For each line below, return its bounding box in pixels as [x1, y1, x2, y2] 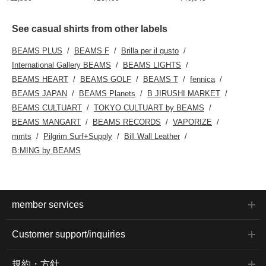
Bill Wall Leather [124, 131, 180, 141]
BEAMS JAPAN [12, 88, 67, 98]
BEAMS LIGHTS [123, 60, 181, 69]
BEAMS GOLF [80, 74, 131, 84]
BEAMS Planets [79, 88, 135, 98]
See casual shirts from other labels [12, 23, 167, 34]
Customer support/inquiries [12, 229, 125, 239]
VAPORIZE [173, 117, 212, 126]
